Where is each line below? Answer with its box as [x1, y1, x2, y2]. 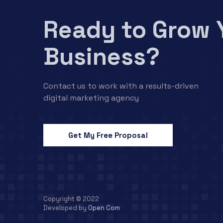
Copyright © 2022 [43, 194, 99, 203]
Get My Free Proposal [68, 130, 148, 140]
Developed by [43, 203, 88, 212]
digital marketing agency [43, 92, 139, 103]
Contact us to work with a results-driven [43, 80, 199, 91]
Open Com [88, 203, 120, 212]
